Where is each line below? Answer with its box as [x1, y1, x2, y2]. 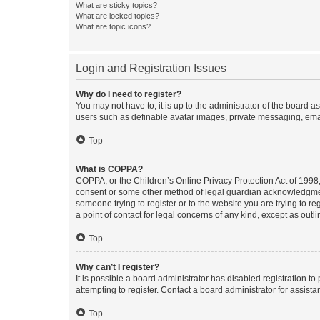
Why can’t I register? [76, 262, 159, 272]
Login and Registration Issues [76, 62, 226, 74]
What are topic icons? [76, 22, 151, 31]
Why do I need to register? [76, 89, 181, 99]
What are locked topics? [76, 11, 159, 20]
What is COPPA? [76, 164, 143, 174]
